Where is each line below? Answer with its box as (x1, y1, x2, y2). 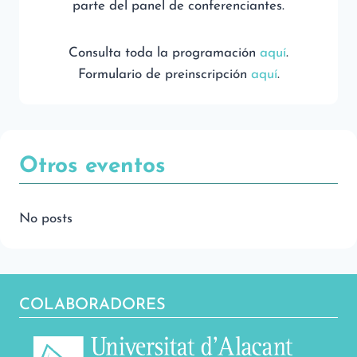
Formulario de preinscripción (77, 68, 247, 81)
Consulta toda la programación (69, 46, 256, 60)
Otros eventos (19, 155, 166, 178)
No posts (19, 212, 73, 226)
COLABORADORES (19, 297, 166, 314)
